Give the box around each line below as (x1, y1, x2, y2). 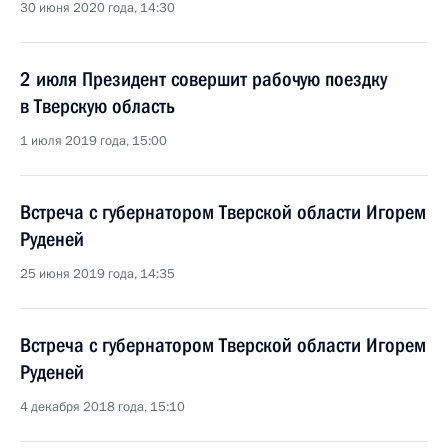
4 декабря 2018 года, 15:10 (20, 398, 185, 416)
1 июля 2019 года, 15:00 (20, 132, 167, 150)
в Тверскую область (20, 94, 175, 118)
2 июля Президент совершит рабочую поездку (20, 67, 387, 91)
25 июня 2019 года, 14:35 (20, 265, 175, 283)
